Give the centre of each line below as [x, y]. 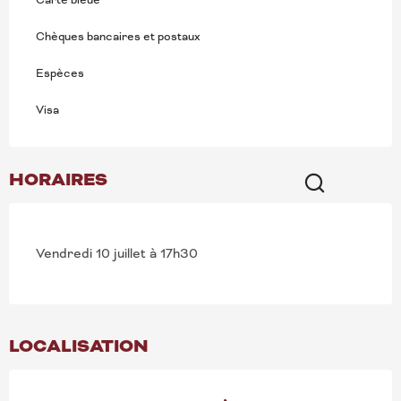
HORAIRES [58, 179]
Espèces [60, 73]
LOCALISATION [79, 346]
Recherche [338, 217]
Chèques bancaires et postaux [118, 36]
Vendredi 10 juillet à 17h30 [117, 253]
